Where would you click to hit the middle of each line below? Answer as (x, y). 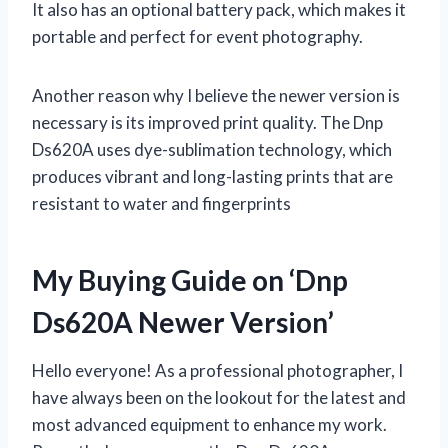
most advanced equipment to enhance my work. (209, 424)
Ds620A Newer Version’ (183, 321)
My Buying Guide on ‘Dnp (190, 279)
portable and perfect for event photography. (197, 36)
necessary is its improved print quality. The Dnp (207, 122)
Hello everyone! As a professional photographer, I (217, 370)
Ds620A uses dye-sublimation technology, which (212, 149)
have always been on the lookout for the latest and (219, 397)
